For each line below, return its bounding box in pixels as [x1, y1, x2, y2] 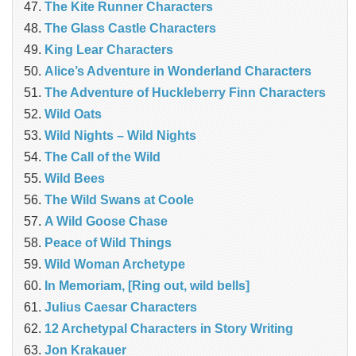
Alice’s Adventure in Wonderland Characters [44, 64, 311, 79]
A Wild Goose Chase [44, 215, 168, 229]
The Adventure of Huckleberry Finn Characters [44, 86, 326, 100]
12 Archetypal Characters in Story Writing [44, 322, 293, 336]
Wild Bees [44, 172, 105, 186]
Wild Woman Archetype [44, 257, 185, 272]
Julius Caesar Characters [44, 300, 197, 315]
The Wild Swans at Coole [44, 193, 194, 207]
